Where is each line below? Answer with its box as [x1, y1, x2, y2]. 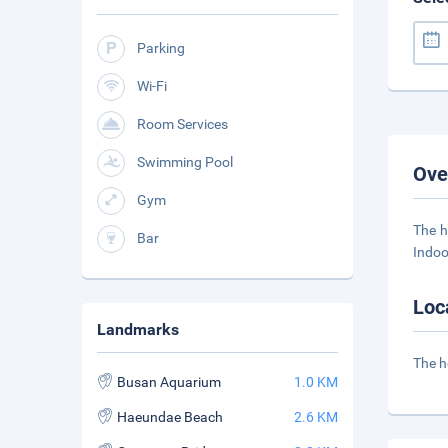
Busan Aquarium [117, 374, 221, 390]
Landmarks [97, 320, 179, 339]
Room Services [137, 116, 228, 132]
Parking [137, 40, 185, 56]
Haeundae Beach [117, 409, 223, 425]
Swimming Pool [137, 154, 233, 170]
